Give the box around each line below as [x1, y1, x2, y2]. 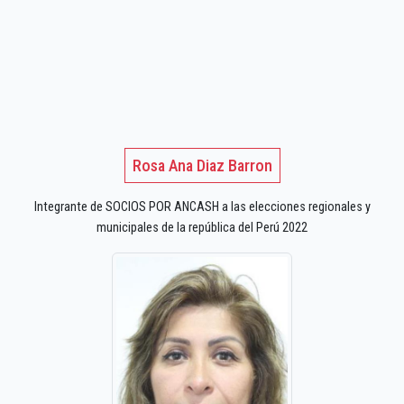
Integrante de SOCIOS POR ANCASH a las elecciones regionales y [33, 199, 371, 216]
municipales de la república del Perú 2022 [96, 220, 308, 236]
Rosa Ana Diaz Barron [132, 156, 272, 176]
